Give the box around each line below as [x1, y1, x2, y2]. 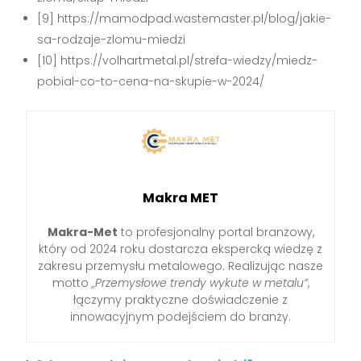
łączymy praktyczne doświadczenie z [73, 292, 288, 309]
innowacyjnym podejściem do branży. [70, 309, 291, 326]
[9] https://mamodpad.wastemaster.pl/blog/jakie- [37, 10, 332, 27]
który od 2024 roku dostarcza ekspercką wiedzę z [39, 241, 322, 258]
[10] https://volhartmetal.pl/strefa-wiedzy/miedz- [37, 52, 318, 69]
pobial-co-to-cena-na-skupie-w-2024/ [37, 73, 265, 90]
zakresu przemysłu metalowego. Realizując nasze [38, 258, 323, 275]
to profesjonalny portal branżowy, [117, 224, 314, 241]
